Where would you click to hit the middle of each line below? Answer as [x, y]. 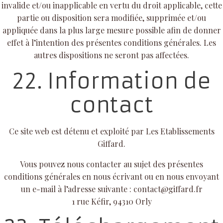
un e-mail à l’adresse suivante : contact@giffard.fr [111, 189]
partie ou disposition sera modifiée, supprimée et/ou [111, 17]
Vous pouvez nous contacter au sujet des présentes [111, 164]
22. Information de [111, 81]
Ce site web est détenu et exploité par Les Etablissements [111, 131]
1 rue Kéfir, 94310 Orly [111, 201]
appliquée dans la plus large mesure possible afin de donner [111, 30]
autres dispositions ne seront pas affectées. [111, 55]
